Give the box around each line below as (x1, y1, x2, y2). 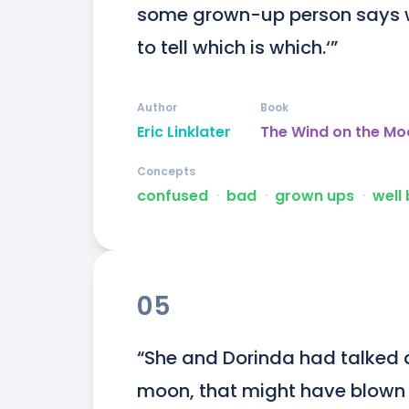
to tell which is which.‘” (137, 35, 338, 61)
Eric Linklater (137, 121, 231, 143)
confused (137, 185, 208, 207)
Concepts (137, 163, 195, 180)
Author (137, 100, 177, 116)
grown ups (275, 185, 354, 207)
